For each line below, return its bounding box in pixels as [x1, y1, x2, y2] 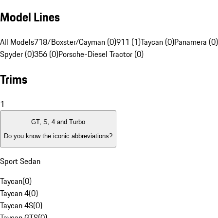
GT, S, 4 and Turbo [31, 118, 85, 126]
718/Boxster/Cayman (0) [34, 36, 116, 48]
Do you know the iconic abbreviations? [4, 132, 112, 140]
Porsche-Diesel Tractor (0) [58, 48, 144, 60]
